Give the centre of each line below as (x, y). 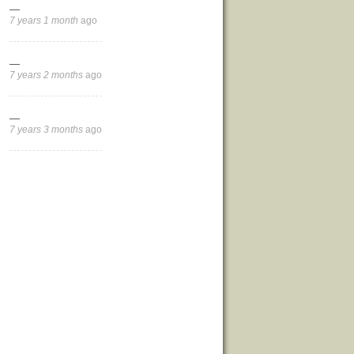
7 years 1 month (44, 21)
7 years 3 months (46, 130)
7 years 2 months (46, 75)
